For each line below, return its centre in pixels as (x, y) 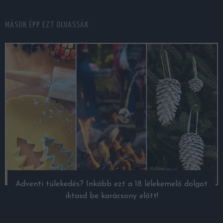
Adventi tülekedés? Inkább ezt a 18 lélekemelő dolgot (111, 184)
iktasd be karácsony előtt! (111, 196)
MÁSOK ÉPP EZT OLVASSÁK (47, 25)
